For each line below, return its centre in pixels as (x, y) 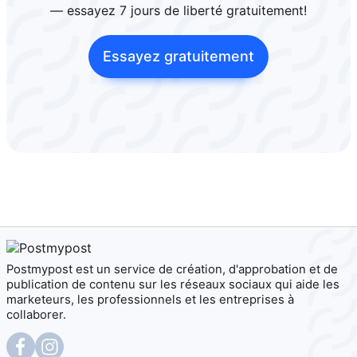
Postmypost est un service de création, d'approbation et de (172, 270)
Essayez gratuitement (178, 57)
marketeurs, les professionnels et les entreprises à (150, 300)
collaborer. (36, 315)
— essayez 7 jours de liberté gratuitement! (178, 10)
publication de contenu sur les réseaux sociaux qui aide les (173, 285)
